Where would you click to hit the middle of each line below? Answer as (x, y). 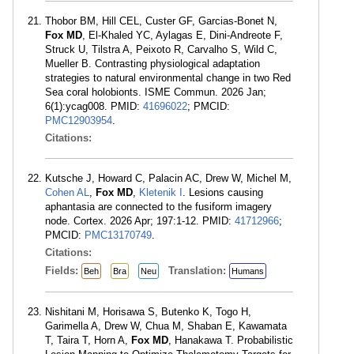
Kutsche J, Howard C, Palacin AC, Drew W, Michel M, (168, 178)
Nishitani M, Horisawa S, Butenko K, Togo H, (148, 312)
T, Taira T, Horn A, (88, 340)
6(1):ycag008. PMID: (94, 106)
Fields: (63, 271)
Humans (248, 271)
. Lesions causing (223, 192)
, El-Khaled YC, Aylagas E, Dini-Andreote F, (183, 35)
